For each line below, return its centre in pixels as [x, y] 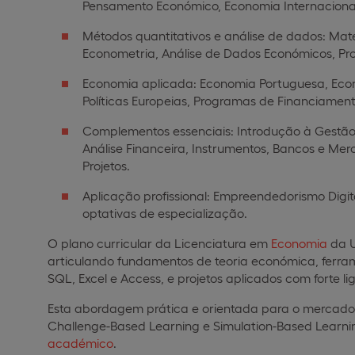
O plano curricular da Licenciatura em [159, 242]
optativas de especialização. [165, 212]
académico [80, 342]
